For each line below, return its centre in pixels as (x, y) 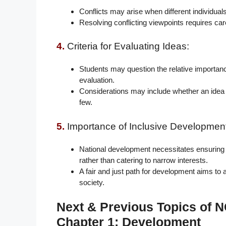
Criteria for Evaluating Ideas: (128, 46)
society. (92, 182)
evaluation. (97, 80)
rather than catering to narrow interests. (144, 160)
